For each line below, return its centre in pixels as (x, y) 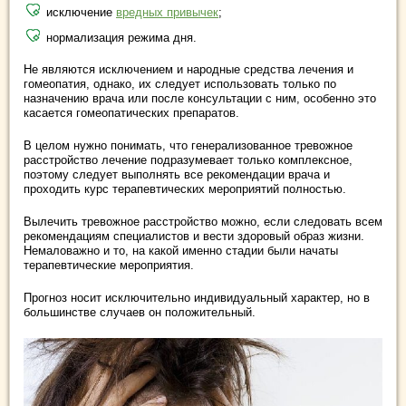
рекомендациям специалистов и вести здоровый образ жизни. (194, 237)
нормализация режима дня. (121, 38)
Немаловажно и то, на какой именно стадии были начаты (181, 251)
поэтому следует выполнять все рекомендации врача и (177, 175)
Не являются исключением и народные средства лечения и (188, 70)
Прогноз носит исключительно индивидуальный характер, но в (197, 298)
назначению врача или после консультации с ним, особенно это (200, 99)
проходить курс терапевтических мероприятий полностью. (185, 189)
